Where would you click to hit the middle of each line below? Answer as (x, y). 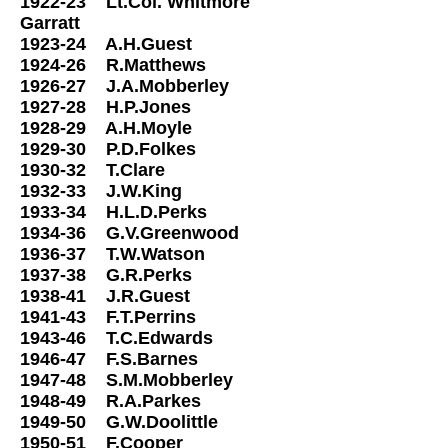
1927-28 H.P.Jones (123, 107)
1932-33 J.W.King (118, 191)
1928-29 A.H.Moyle (108, 128)
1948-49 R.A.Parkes (128, 401)
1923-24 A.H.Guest (123, 44)
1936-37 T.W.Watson (130, 254)
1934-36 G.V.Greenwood (147, 233)
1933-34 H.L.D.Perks (131, 212)
